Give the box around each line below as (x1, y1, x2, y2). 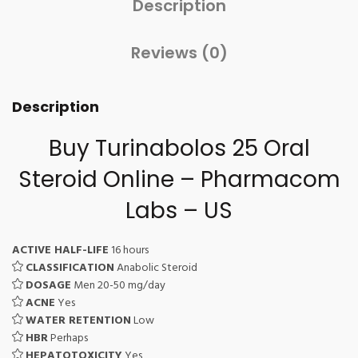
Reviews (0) (130, 42, 228, 64)
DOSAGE (26, 276, 71, 295)
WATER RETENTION (26, 312, 131, 330)
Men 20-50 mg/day (71, 276, 165, 295)
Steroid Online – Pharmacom (18, 164, 340, 195)
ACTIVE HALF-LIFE (12, 241, 109, 260)
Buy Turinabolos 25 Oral (48, 133, 310, 164)
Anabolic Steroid (114, 259, 197, 277)
